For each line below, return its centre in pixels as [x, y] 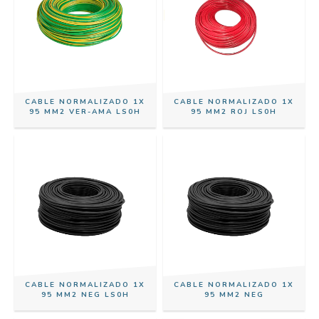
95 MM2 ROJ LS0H [234, 112]
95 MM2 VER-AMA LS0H [85, 112]
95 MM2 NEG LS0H [85, 295]
